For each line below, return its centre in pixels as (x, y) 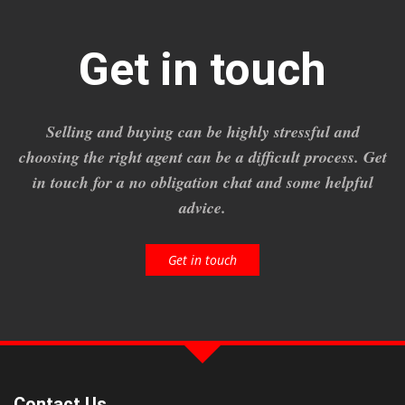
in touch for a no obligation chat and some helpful (202, 183)
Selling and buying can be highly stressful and (202, 132)
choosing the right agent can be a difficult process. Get (202, 157)
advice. (202, 208)
